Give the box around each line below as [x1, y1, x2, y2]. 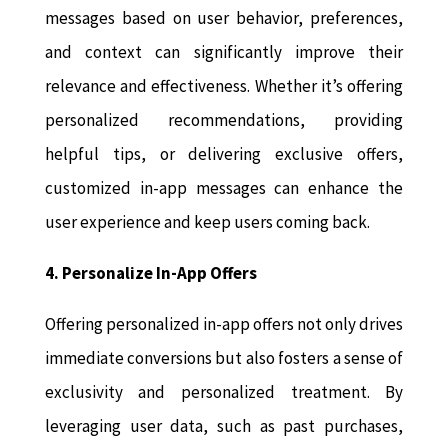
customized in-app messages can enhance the [44, 177, 404, 200]
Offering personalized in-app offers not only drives [44, 313, 404, 336]
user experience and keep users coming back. [44, 211, 370, 234]
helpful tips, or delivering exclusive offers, [44, 143, 404, 166]
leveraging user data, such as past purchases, [44, 415, 404, 438]
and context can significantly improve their [44, 41, 404, 64]
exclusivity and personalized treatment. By [44, 381, 404, 404]
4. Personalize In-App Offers [44, 262, 257, 285]
